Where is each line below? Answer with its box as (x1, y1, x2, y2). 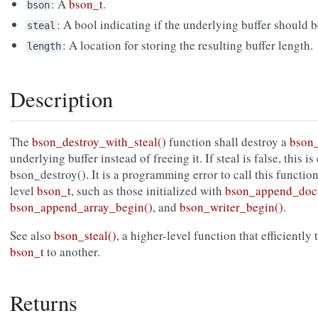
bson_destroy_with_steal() (32, 133, 166, 150)
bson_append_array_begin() (10, 199, 153, 216)
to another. (44, 243, 100, 261)
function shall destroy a (166, 133, 290, 150)
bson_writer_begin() (180, 199, 283, 216)
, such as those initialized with (71, 182, 225, 199)
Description (10, 84, 113, 114)
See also (10, 227, 54, 244)
